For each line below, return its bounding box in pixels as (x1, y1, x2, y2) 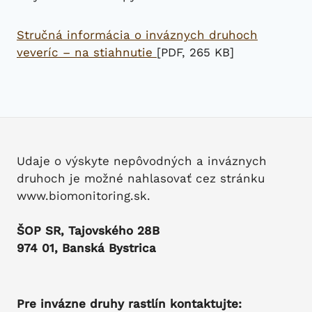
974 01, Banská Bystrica (17, 240, 156, 255)
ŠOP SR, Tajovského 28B (17, 223, 159, 237)
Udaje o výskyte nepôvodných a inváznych (17, 153, 267, 168)
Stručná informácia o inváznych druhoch (17, 27, 258, 42)
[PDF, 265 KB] (157, 45, 234, 59)
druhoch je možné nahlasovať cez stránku (17, 171, 265, 185)
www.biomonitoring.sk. (17, 188, 150, 203)
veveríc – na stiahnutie (17, 45, 157, 59)
